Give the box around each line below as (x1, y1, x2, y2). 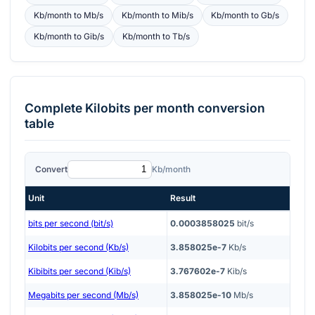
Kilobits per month (85, 101, 195, 116)
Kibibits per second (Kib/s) (28, 266, 131, 277)
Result (170, 193, 195, 204)
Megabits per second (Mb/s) (28, 290, 139, 301)
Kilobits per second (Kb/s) (28, 242, 129, 253)
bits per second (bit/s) (28, 218, 113, 229)
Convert (35, 163, 67, 174)
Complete (25, 101, 85, 116)
